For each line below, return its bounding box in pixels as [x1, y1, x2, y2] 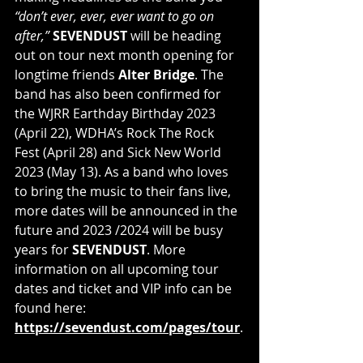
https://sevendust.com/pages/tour [15, 318, 240, 336]
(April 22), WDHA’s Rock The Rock [15, 123, 217, 142]
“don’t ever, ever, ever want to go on [15, 6, 217, 25]
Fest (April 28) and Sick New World [15, 143, 224, 161]
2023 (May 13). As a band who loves [15, 162, 232, 181]
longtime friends [15, 65, 118, 83]
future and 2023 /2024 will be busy [15, 220, 226, 239]
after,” [15, 26, 49, 45]
